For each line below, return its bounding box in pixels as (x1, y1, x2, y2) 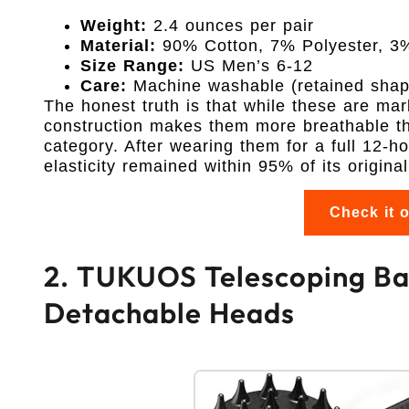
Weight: (80, 16, 147, 36)
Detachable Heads (44, 295, 295, 331)
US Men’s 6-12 (184, 57, 313, 76)
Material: (80, 37, 156, 56)
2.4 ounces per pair (147, 16, 314, 36)
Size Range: (80, 57, 184, 76)
